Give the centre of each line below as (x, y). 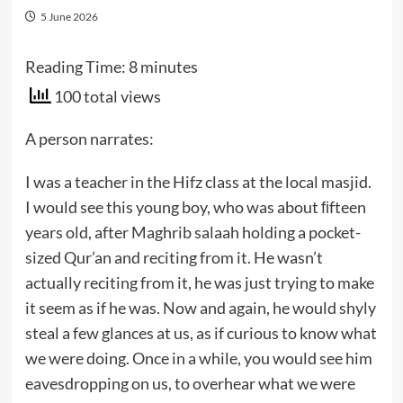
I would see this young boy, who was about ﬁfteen (195, 206)
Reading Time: (76, 67)
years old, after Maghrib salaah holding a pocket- (193, 232)
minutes (169, 67)
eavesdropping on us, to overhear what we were (190, 383)
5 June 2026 (69, 17)
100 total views (106, 96)
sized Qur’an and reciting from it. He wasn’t (174, 257)
